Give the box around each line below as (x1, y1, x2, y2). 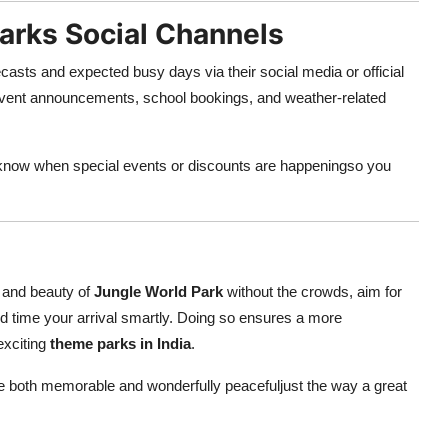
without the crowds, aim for (223, 283, 402, 300)
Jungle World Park (94, 283, 223, 300)
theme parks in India (50, 335, 191, 352)
